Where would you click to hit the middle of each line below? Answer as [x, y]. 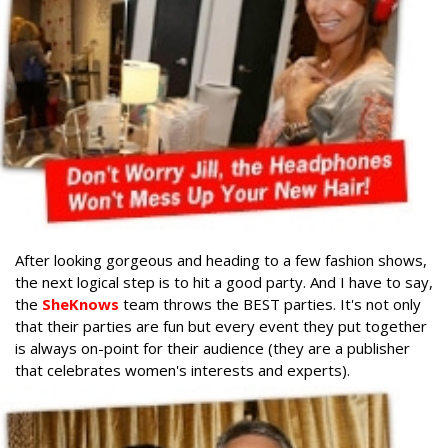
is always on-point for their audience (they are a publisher [212, 348]
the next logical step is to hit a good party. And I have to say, [224, 282]
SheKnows [80, 304]
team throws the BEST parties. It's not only [270, 304]
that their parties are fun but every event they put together [221, 326]
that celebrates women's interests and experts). [182, 370]
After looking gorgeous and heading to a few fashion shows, [221, 260]
